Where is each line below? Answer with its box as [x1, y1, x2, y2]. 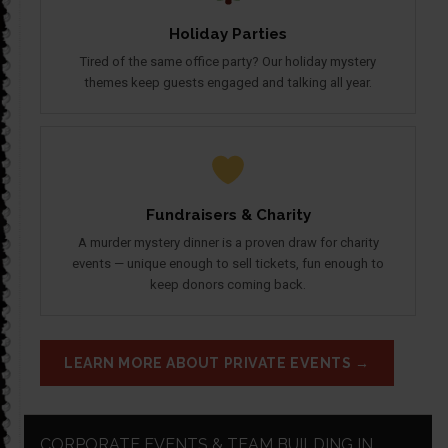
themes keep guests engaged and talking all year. [84, 75, 372, 91]
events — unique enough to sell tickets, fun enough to [72, 256, 384, 272]
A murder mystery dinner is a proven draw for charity [77, 235, 379, 251]
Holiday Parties [169, 25, 287, 44]
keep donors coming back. [150, 277, 306, 293]
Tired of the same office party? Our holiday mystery [80, 54, 376, 70]
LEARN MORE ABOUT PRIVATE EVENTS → [64, 355, 370, 372]
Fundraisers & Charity [145, 206, 311, 225]
